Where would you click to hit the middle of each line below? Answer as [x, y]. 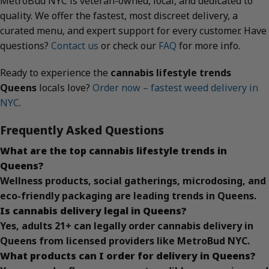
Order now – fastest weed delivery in [175, 88]
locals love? [65, 88]
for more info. [208, 45]
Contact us [75, 45]
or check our [128, 45]
